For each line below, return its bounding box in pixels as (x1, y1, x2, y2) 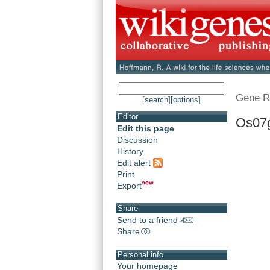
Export (117, 180, 142, 190)
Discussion (117, 135, 158, 145)
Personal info (118, 250, 163, 259)
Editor (118, 112, 138, 122)
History (117, 146, 143, 157)
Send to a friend (117, 215, 178, 225)
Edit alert (117, 157, 153, 168)
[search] (142, 95, 171, 105)
